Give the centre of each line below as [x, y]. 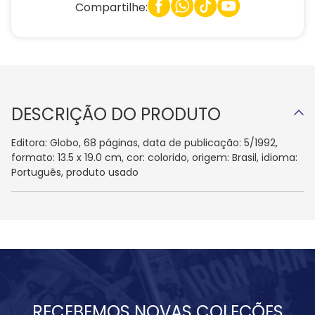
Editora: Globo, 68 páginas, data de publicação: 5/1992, [144, 143]
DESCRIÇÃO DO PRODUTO [116, 115]
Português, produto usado [75, 173]
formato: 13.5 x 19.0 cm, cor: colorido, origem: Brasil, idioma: [154, 158]
